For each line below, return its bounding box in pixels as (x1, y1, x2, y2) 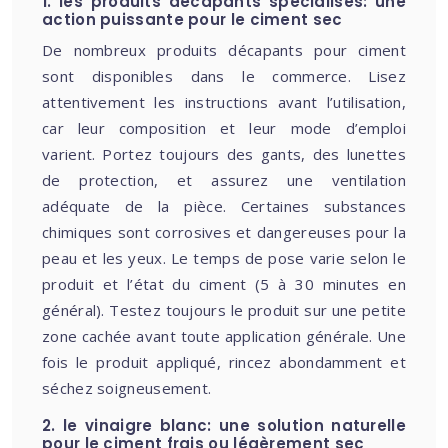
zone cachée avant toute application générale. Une (42, 326, 406, 346)
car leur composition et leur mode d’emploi (42, 118, 406, 138)
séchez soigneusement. (42, 378, 212, 398)
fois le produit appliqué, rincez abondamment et (42, 352, 406, 372)
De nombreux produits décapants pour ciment (42, 40, 406, 60)
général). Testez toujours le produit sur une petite (42, 300, 406, 320)
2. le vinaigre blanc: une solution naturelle (42, 415, 406, 436)
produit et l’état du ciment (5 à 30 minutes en (42, 274, 406, 294)
